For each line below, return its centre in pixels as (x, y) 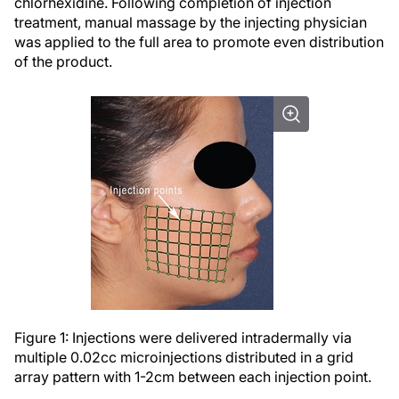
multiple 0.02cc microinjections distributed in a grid (184, 357)
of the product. (63, 61)
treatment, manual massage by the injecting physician (191, 22)
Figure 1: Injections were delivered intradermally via (183, 338)
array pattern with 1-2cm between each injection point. (193, 377)
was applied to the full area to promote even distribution (199, 42)
